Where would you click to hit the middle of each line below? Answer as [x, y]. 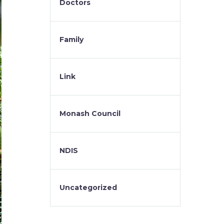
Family [71, 39]
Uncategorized [88, 187]
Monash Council [90, 113]
